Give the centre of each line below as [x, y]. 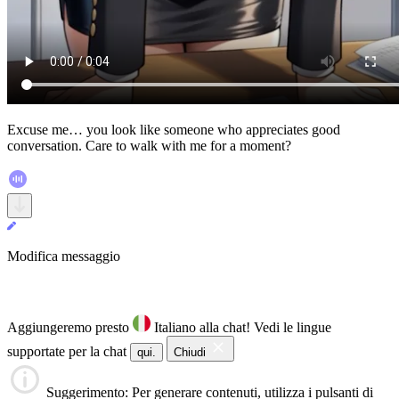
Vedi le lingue [293, 327]
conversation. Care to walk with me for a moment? [149, 145]
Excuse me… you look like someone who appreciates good [174, 129]
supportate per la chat [69, 351]
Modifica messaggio [64, 256]
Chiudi [190, 352]
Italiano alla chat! [202, 327]
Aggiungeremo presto [70, 327]
